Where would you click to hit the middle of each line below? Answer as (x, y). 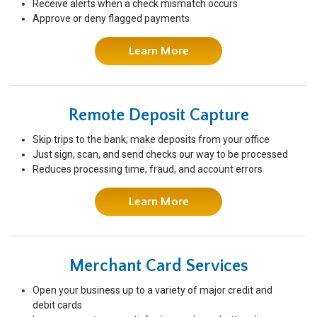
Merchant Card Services (158, 266)
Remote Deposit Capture (158, 115)
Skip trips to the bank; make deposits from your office (151, 139)
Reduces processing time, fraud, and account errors (148, 169)
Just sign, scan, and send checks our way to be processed (160, 154)
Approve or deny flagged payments (111, 18)
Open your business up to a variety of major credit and (152, 290)
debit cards (57, 305)
